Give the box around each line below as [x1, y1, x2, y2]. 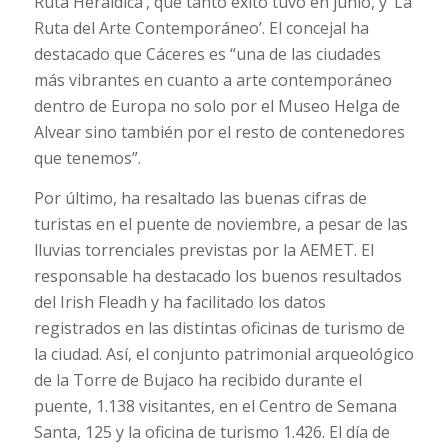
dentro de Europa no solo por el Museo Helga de [33, 95, 400, 118]
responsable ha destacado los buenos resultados [33, 264, 402, 287]
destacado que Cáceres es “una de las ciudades [33, 43, 381, 66]
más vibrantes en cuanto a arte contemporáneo [33, 69, 392, 92]
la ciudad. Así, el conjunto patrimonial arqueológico [33, 342, 414, 365]
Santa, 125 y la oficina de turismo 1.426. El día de [33, 420, 390, 443]
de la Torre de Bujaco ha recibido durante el [33, 368, 362, 391]
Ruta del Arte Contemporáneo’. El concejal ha [33, 17, 369, 40]
